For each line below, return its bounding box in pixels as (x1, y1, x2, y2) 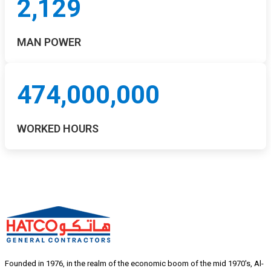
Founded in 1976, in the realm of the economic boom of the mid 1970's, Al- (5, 258, 264, 268)
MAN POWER (17, 35, 81, 48)
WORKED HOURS (17, 122, 99, 135)
